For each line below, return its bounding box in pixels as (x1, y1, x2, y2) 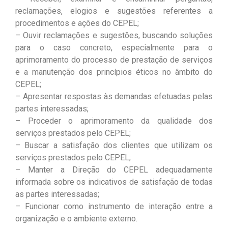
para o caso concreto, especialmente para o (15, 43, 213, 53)
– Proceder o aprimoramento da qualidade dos (15, 116, 213, 126)
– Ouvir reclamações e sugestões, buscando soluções (15, 31, 213, 41)
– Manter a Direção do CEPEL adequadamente (15, 165, 213, 175)
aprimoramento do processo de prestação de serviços (15, 55, 213, 65)
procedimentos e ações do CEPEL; (15, 18, 139, 28)
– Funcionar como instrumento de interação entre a (15, 202, 213, 212)
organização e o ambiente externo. (15, 214, 137, 224)
